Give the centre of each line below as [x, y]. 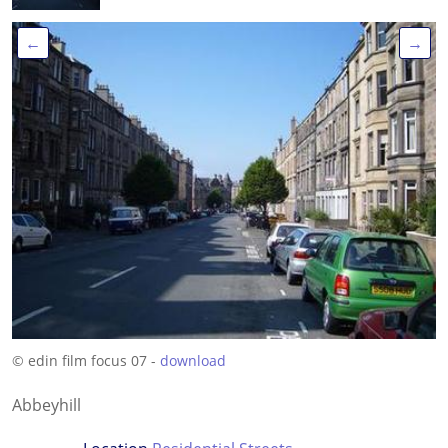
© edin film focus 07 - [86, 361]
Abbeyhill [46, 405]
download [193, 361]
